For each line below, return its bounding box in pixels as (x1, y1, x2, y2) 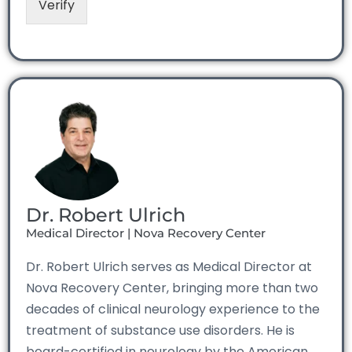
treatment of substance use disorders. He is (26, 321, 295, 339)
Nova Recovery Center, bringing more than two (26, 278, 318, 297)
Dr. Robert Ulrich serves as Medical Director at (26, 257, 312, 276)
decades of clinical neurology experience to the (26, 299, 320, 318)
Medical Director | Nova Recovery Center (26, 225, 266, 240)
